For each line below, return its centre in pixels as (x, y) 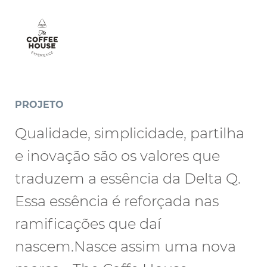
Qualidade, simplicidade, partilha (130, 133)
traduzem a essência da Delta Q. (128, 178)
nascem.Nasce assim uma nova (125, 246)
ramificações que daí (88, 224)
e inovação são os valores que (117, 156)
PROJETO (39, 105)
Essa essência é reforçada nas (117, 201)
